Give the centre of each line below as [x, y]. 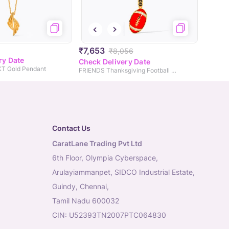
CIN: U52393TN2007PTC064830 [109, 215]
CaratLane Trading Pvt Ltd [97, 144]
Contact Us [71, 128]
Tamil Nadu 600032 [86, 201]
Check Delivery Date [114, 62]
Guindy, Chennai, [81, 187]
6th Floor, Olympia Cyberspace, [105, 158]
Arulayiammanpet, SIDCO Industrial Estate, [123, 172]
